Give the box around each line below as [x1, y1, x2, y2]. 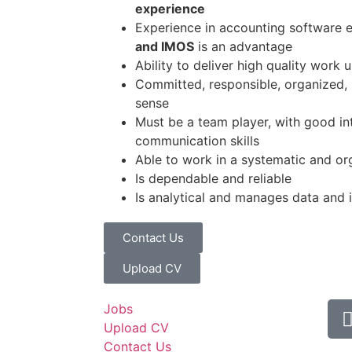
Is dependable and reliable [135, 170, 291, 187]
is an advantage [194, 38, 292, 55]
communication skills [135, 133, 259, 149]
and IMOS [135, 38, 194, 55]
